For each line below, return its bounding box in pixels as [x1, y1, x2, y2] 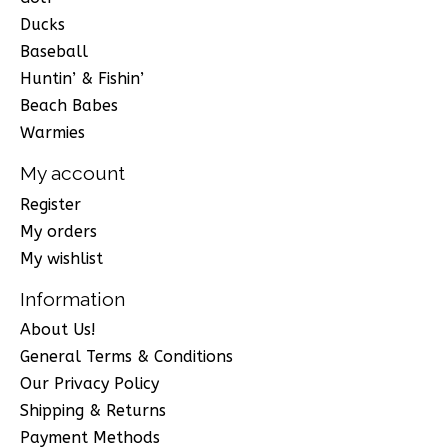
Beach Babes [20, 95, 118, 115]
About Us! [20, 320, 96, 340]
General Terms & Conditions [20, 347, 233, 367]
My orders [20, 221, 97, 241]
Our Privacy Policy [20, 374, 159, 394]
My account [20, 161, 125, 184]
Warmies [20, 122, 85, 142]
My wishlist [20, 248, 103, 268]
